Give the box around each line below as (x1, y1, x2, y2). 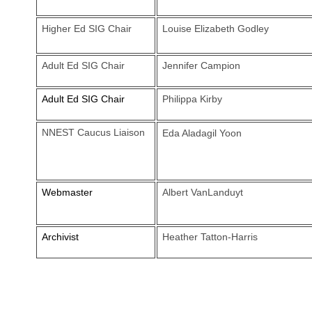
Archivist (41, 231, 79, 242)
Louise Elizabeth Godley (162, 23, 269, 34)
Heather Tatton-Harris (162, 231, 258, 242)
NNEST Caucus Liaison (41, 127, 145, 138)
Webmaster (41, 187, 93, 198)
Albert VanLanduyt (162, 187, 243, 198)
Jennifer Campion (162, 60, 240, 71)
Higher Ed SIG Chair (41, 23, 132, 34)
